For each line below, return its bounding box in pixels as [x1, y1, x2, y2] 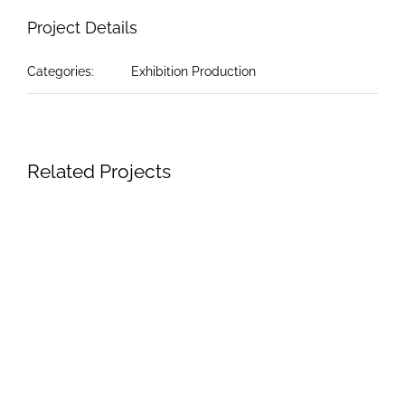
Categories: [27, 64, 94, 79]
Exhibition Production [131, 64, 256, 79]
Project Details [27, 18, 137, 37]
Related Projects [27, 160, 171, 183]
